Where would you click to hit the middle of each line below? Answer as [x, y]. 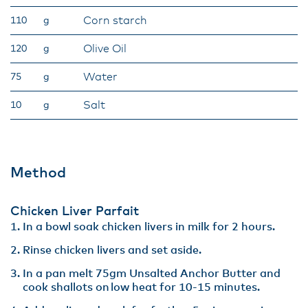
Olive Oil [105, 49]
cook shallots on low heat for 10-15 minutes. [141, 287]
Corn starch [115, 21]
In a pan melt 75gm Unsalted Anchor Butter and [152, 274]
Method [38, 173]
